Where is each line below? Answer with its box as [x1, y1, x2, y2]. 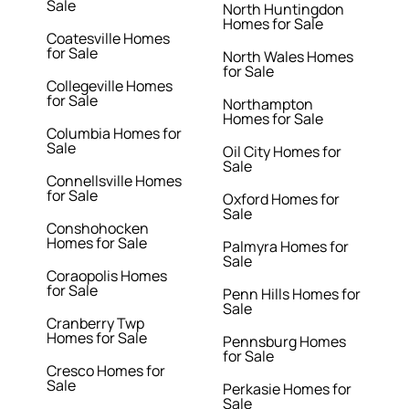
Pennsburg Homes [223, 331, 346, 352]
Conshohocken [47, 218, 150, 239]
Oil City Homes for [223, 142, 341, 163]
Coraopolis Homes [47, 266, 168, 287]
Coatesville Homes [47, 28, 171, 49]
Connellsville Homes [47, 171, 183, 192]
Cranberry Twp [47, 313, 145, 334]
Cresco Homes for [47, 361, 166, 382]
